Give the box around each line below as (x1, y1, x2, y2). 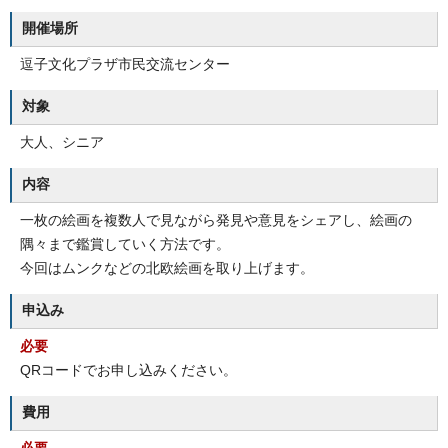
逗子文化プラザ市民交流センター (20, 57, 230, 72)
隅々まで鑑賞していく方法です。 (20, 237, 230, 252)
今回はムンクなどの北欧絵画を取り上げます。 (20, 261, 314, 276)
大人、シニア (20, 135, 104, 150)
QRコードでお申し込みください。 (20, 363, 237, 378)
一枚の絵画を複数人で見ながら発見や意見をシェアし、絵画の (20, 213, 412, 228)
